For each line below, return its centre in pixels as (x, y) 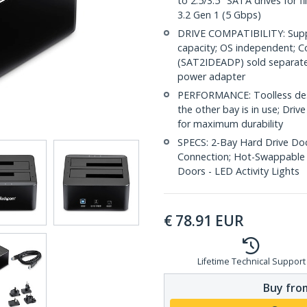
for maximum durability (230, 124)
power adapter (211, 76)
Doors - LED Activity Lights (238, 171)
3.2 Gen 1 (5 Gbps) (219, 15)
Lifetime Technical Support (251, 261)
